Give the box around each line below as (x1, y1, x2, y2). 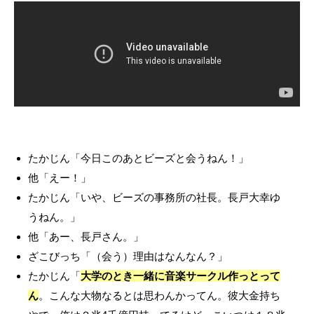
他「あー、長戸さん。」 (28, 231, 144, 243)
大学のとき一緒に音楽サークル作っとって (81, 270, 280, 282)
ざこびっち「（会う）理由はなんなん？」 (28, 250, 228, 262)
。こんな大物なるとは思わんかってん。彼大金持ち (39, 289, 280, 301)
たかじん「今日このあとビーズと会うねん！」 (28, 152, 249, 164)
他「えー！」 (28, 172, 91, 184)
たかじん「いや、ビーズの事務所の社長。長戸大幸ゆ (28, 191, 280, 203)
